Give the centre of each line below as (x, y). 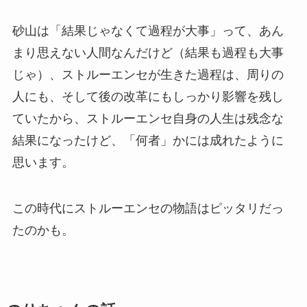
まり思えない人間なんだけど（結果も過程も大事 (148, 52)
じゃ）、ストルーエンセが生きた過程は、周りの (148, 74)
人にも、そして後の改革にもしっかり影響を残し (148, 96)
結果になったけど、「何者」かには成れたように (148, 140)
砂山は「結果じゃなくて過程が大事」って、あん (148, 30)
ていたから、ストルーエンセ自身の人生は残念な (148, 118)
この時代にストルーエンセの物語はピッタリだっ (148, 209)
